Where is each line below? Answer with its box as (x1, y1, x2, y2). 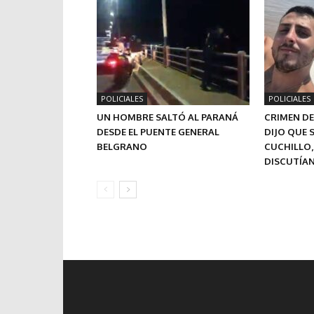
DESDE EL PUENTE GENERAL (97, 126, 219, 137)
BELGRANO (97, 141, 147, 152)
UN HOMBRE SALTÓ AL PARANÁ (97, 111, 238, 123)
